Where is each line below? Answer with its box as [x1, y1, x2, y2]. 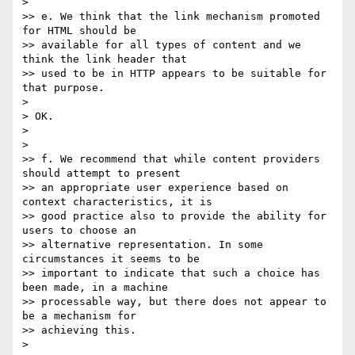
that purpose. [22, 82, 105, 94]
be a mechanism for [22, 310, 143, 323]
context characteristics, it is [22, 196, 219, 208]
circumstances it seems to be [22, 253, 206, 265]
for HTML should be [22, 25, 143, 37]
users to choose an [22, 224, 143, 237]
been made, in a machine [22, 281, 174, 294]
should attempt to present [22, 167, 187, 180]
